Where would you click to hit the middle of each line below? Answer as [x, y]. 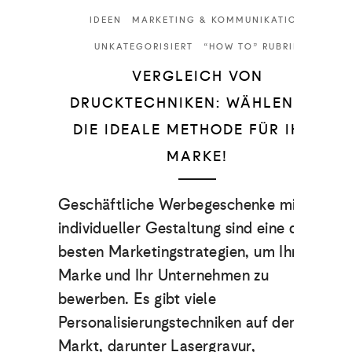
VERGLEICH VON [197, 76]
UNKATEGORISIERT [143, 46]
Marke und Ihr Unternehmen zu [164, 275]
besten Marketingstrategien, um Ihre [182, 251]
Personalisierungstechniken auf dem [180, 322]
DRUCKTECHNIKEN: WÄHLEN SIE [197, 103]
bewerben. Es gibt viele [137, 298]
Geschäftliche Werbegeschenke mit [180, 204]
